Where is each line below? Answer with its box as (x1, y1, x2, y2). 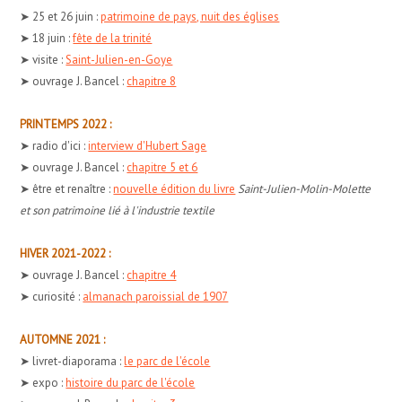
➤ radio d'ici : (20, 137, 89, 153)
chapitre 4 (127, 267, 177, 283)
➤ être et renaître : (20, 180, 114, 197)
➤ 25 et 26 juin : (20, 8, 101, 24)
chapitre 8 (127, 73, 177, 89)
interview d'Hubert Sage (88, 137, 207, 153)
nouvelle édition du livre (113, 180, 236, 197)
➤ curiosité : (20, 288, 83, 304)
